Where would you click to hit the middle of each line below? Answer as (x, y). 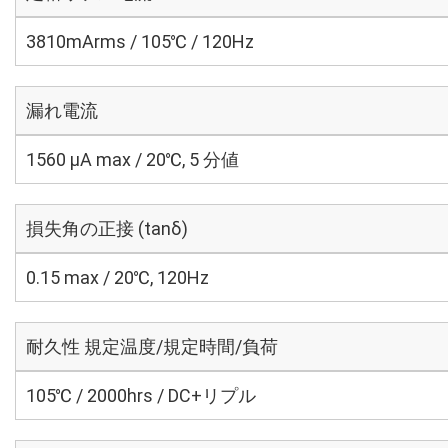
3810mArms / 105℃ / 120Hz (140, 41)
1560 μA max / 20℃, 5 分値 (132, 159)
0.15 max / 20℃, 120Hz (117, 277)
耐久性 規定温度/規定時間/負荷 (152, 346)
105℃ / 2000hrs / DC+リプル (141, 395)
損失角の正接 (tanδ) (107, 228)
